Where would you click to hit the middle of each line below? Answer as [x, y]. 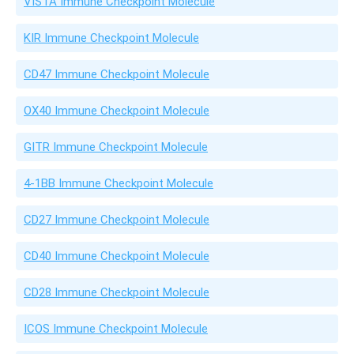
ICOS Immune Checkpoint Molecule [116, 329]
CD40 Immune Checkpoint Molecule [117, 256]
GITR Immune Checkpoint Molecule [116, 147]
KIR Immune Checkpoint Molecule [111, 38]
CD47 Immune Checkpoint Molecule [117, 74]
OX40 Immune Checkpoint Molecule [117, 111]
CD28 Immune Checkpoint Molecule [117, 292]
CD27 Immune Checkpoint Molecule [117, 220]
